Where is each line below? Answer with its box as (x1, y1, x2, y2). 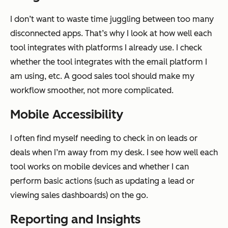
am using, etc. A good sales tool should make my (10, 71, 194, 81)
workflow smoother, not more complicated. (10, 85, 174, 95)
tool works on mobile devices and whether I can (10, 161, 189, 172)
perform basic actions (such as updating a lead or (10, 176, 194, 186)
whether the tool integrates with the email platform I (10, 56, 207, 67)
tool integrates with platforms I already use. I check (10, 42, 202, 52)
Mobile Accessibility (10, 106, 123, 122)
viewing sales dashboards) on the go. (10, 190, 148, 200)
